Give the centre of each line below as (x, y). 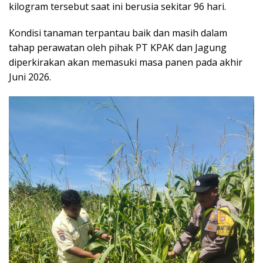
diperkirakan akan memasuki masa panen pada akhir (126, 62)
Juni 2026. (30, 77)
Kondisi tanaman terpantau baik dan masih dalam (118, 33)
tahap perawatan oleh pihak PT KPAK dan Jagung (118, 47)
